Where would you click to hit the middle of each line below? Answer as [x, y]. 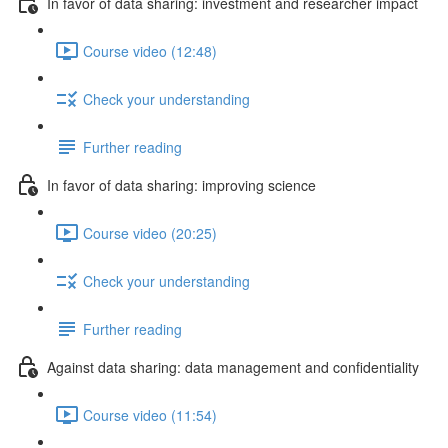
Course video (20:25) [150, 232]
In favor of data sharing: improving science [181, 184]
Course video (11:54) [150, 414]
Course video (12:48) [150, 50]
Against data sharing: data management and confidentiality [233, 366]
